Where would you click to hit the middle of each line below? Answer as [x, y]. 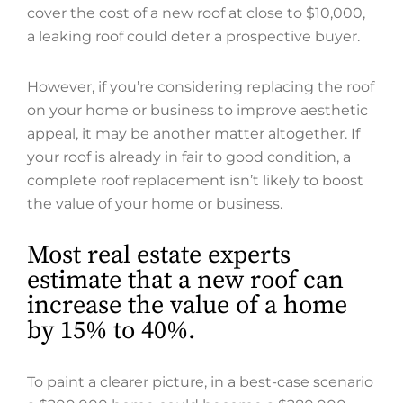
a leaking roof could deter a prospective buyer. [193, 36]
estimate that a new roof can [185, 280]
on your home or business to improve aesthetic [197, 110]
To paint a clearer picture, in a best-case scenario [200, 382]
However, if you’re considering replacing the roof [201, 87]
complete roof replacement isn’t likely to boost [195, 180]
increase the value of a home [187, 305]
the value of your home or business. [155, 204]
